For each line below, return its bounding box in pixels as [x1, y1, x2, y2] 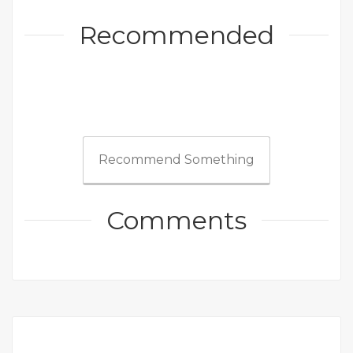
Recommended [79, 20, 274, 51]
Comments [106, 205, 247, 236]
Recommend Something [98, 152, 255, 168]
